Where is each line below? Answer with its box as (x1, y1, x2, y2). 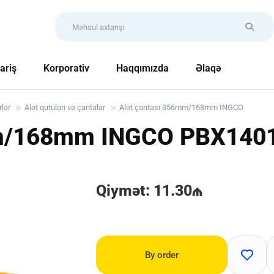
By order (145, 249, 179, 261)
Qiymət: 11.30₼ (96, 182, 203, 199)
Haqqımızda (116, 62, 169, 74)
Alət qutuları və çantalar (24, 103, 105, 112)
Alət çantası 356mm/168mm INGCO (119, 103, 243, 112)
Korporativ (43, 62, 89, 74)
